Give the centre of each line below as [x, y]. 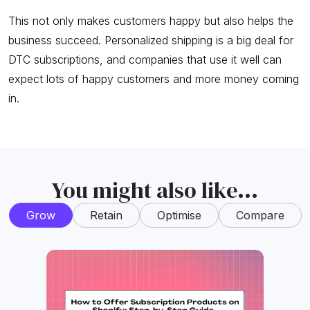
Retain [106, 215]
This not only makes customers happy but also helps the [151, 20]
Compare [260, 215]
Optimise [179, 215]
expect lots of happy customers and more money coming [154, 79]
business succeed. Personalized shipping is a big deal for [151, 40]
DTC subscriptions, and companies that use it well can [145, 59]
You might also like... [155, 190]
